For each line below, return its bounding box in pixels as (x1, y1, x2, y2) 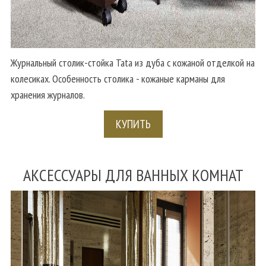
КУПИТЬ (115, 116, 151, 132)
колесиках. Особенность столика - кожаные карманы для (11, 71, 225, 85)
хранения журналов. (11, 87, 85, 102)
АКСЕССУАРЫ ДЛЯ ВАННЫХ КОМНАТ (23, 163, 243, 186)
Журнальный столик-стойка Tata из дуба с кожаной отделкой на (11, 55, 255, 69)
